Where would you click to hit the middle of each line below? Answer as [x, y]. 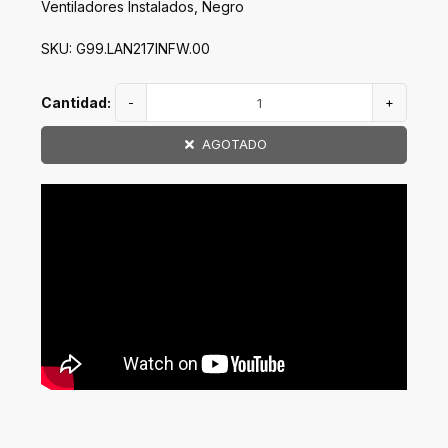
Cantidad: [76, 103]
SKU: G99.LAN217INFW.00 [125, 49]
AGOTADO [234, 144]
